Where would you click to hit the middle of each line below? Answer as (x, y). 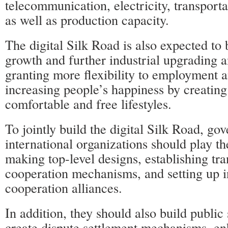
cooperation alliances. (64, 188)
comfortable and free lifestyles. (88, 104)
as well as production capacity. (87, 20)
